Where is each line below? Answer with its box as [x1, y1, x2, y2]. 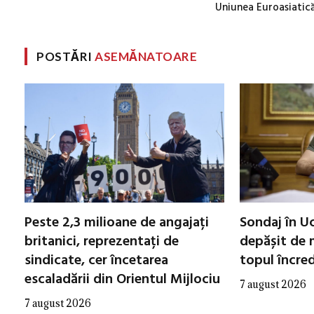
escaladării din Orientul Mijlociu [25, 268, 220, 291]
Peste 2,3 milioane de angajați [25, 211, 209, 234]
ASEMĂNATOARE [95, 48, 198, 64]
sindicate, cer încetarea [25, 249, 168, 272]
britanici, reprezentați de [25, 230, 179, 253]
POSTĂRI [36, 48, 95, 64]
